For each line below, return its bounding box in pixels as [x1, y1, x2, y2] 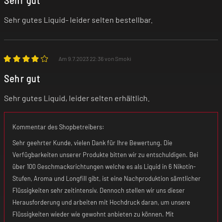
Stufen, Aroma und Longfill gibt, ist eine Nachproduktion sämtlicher [12, 174, 201, 182]
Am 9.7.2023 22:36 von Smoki [58, 55, 131, 62]
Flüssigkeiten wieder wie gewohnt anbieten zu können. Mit [12, 210, 174, 218]
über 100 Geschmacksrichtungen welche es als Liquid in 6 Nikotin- [12, 162, 196, 170]
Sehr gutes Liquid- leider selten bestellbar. [4, 15, 153, 25]
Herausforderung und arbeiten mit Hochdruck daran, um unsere [12, 198, 190, 206]
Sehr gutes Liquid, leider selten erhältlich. [4, 93, 150, 103]
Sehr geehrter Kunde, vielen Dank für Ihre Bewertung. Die [12, 138, 172, 147]
